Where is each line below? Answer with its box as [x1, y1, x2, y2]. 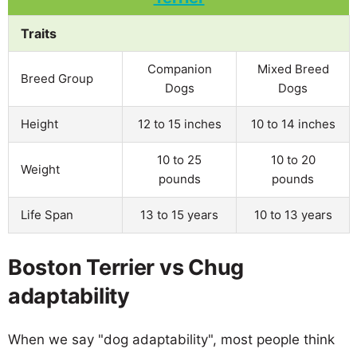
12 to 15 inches [137, 116, 222, 131]
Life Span [21, 206, 73, 222]
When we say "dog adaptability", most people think [8, 331, 335, 347]
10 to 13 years [253, 206, 332, 222]
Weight [21, 161, 60, 177]
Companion [147, 61, 212, 76]
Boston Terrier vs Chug [8, 253, 245, 280]
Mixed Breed [257, 61, 329, 76]
